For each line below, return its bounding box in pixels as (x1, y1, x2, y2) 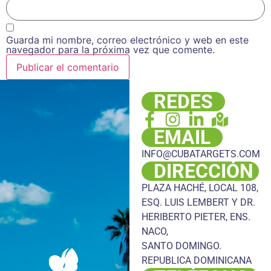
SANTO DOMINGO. (141, 240, 221, 252)
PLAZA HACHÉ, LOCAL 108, (141, 181, 258, 194)
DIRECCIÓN (153, 159, 253, 183)
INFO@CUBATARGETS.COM (141, 148, 260, 160)
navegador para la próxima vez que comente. (6, 43, 215, 56)
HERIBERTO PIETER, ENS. (141, 211, 250, 223)
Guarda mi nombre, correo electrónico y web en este (6, 33, 249, 46)
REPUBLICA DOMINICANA (141, 254, 252, 266)
